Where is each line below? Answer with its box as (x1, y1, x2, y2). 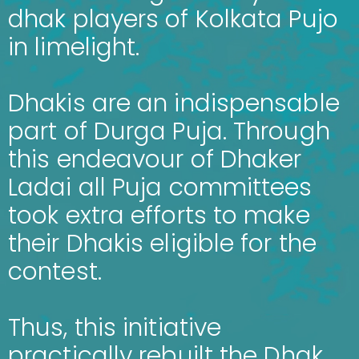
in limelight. (8, 30, 140, 64)
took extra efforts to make (8, 199, 310, 232)
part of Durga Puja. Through (8, 115, 330, 148)
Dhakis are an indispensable (8, 87, 340, 120)
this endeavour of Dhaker (8, 143, 302, 176)
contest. (8, 255, 102, 288)
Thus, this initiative (8, 311, 222, 345)
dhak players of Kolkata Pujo (8, 2, 338, 36)
